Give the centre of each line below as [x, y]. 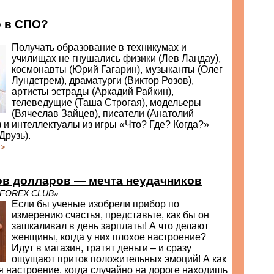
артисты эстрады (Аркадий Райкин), [93, 91]
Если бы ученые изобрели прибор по [95, 204]
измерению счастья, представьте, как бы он [110, 215]
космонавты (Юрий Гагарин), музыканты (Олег [117, 69]
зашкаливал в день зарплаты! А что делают [110, 226]
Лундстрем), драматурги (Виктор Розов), [103, 80]
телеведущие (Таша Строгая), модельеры [106, 102]
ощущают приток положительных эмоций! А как [119, 259]
